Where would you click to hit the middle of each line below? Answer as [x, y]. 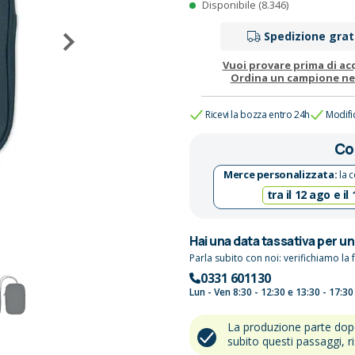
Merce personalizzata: [280, 175]
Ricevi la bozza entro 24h [258, 115]
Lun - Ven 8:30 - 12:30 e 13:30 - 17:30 [271, 292]
